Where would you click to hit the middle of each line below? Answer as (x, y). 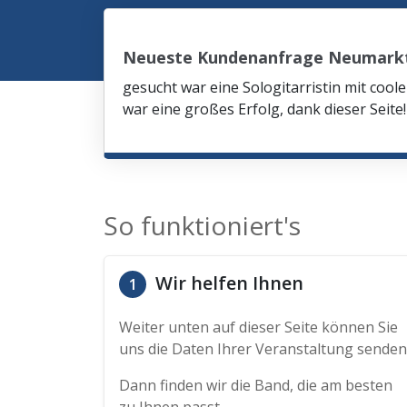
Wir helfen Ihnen (227, 283)
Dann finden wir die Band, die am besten (256, 385)
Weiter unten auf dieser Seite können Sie (258, 327)
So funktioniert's (202, 225)
